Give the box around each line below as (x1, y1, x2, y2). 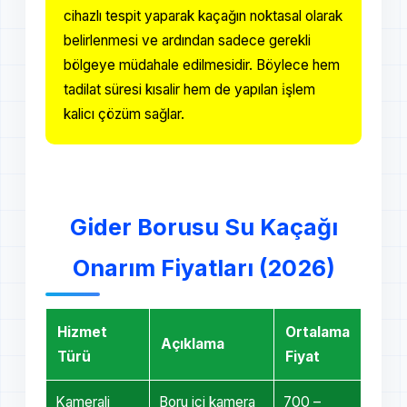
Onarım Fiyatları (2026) (72, 253, 335, 282)
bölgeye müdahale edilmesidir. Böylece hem (64, 55, 340, 74)
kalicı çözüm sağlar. (64, 104, 184, 123)
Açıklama (161, 334, 224, 352)
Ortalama (285, 323, 350, 341)
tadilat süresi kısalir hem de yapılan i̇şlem (64, 80, 315, 98)
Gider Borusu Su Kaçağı (69, 213, 338, 241)
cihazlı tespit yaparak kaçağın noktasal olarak (64, 6, 342, 25)
